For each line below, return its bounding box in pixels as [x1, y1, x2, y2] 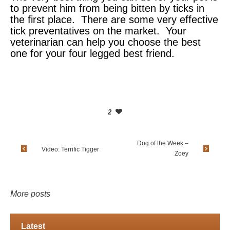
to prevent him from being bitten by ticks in [10, 3, 204, 14]
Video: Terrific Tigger [42, 146, 99, 154]
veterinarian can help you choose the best [10, 36, 201, 48]
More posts [10, 189, 50, 199]
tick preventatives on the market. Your [10, 25, 186, 37]
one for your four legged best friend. [10, 48, 175, 60]
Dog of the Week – [137, 140, 188, 147]
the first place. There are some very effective [10, 14, 218, 26]
